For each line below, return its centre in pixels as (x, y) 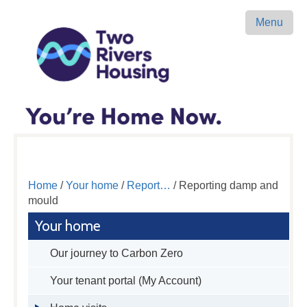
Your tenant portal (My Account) (125, 281)
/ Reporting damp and (224, 185)
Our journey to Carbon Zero (116, 253)
